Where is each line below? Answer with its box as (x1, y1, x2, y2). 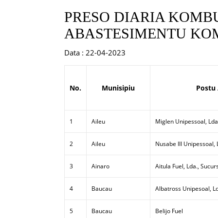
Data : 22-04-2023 (64, 48, 126, 57)
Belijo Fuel (155, 207, 183, 215)
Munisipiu (102, 83, 135, 92)
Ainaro (91, 162, 109, 170)
